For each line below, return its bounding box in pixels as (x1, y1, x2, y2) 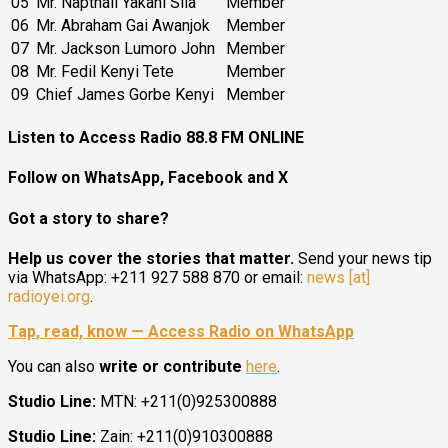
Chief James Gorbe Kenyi (36, 84, 214, 104)
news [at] (307, 268, 370, 287)
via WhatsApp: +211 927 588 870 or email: (8, 268, 307, 287)
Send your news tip (294, 249, 432, 268)
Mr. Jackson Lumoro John (36, 38, 215, 58)
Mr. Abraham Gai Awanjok (36, 15, 210, 35)
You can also (8, 357, 99, 376)
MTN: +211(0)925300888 (96, 392, 277, 411)
